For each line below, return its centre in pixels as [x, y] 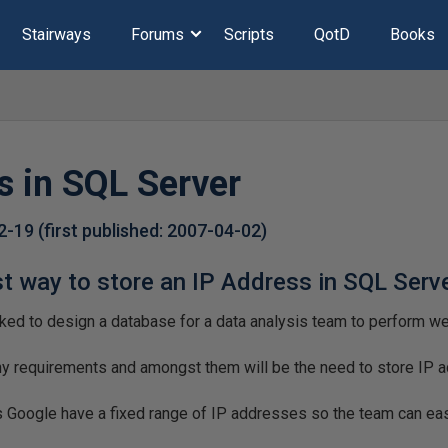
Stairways [56, 34]
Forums [157, 34]
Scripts [248, 34]
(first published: [103, 230]
